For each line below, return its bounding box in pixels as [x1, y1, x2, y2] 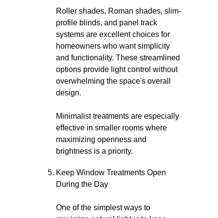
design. [56, 89, 81, 97]
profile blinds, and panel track [56, 18, 157, 27]
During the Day [56, 180, 108, 188]
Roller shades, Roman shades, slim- [56, 7, 181, 15]
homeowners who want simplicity [56, 42, 170, 50]
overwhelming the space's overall [56, 77, 171, 85]
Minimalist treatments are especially [56, 112, 179, 120]
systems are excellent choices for [56, 30, 170, 38]
